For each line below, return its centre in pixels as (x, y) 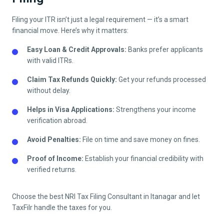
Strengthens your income (155, 110)
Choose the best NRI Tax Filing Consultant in (81, 197)
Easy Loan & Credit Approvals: (77, 50)
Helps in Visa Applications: (71, 110)
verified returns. (52, 170)
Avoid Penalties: (54, 140)
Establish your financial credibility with (143, 159)
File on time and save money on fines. (140, 140)
